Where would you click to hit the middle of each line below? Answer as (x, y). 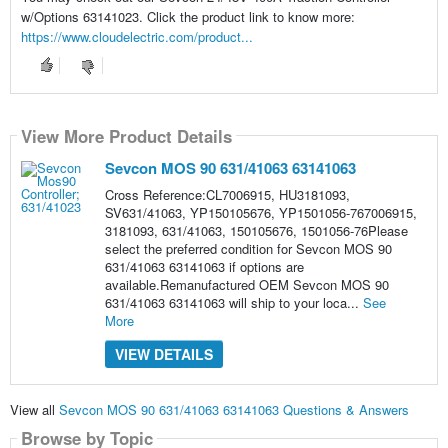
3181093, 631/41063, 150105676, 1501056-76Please (256, 231)
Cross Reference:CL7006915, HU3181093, (227, 195)
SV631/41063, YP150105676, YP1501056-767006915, (260, 213)
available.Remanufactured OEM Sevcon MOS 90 (246, 285)
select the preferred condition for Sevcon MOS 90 (248, 249)
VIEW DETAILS (163, 354)
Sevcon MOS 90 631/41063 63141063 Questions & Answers (233, 409)
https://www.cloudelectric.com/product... (136, 37)
